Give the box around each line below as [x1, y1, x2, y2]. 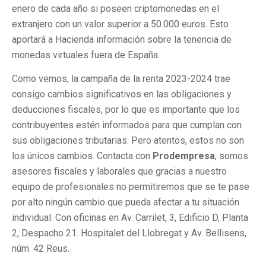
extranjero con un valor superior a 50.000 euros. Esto [12, 18, 229, 30]
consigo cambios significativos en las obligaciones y [12, 88, 232, 100]
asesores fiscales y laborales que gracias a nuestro [12, 166, 227, 178]
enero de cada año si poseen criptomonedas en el [12, 2, 219, 14]
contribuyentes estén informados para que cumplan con [12, 119, 242, 131]
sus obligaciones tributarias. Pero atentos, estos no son [12, 135, 244, 147]
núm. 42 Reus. [12, 243, 69, 255]
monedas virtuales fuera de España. [12, 49, 160, 61]
